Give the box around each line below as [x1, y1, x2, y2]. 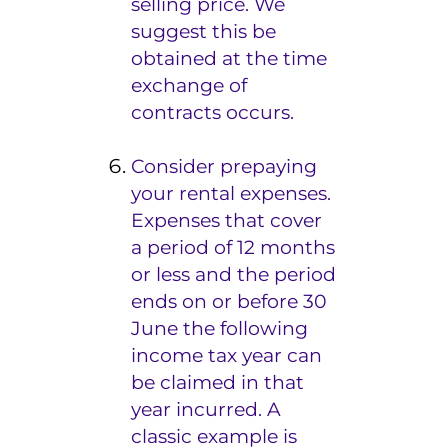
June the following [131, 316, 309, 340]
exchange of [131, 73, 248, 97]
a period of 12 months [131, 235, 336, 259]
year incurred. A [131, 397, 282, 421]
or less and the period [131, 262, 337, 286]
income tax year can [131, 343, 323, 367]
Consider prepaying [131, 154, 318, 178]
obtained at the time [131, 46, 328, 70]
